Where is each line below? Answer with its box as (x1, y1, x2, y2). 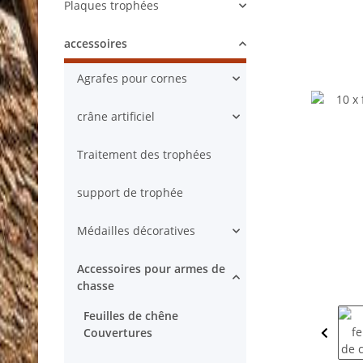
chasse (77, 278, 114, 294)
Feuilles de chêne (83, 308, 178, 324)
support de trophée (77, 185, 183, 201)
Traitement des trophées (77, 147, 211, 163)
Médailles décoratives (77, 223, 195, 239)
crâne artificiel (77, 109, 155, 125)
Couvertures (83, 325, 152, 341)
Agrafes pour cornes (77, 70, 187, 87)
